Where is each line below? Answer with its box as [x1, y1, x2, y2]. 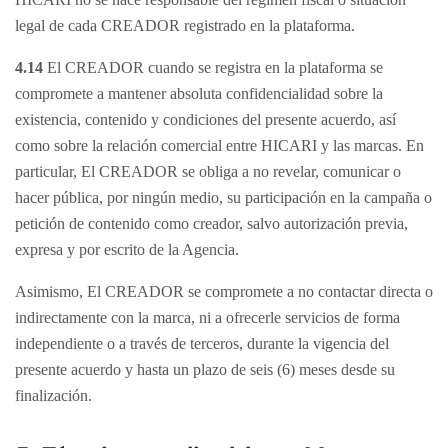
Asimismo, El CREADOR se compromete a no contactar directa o [15, 283, 433, 300]
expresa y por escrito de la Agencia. [15, 241, 239, 258]
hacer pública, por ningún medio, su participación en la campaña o [15, 189, 432, 206]
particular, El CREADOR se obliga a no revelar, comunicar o [15, 163, 401, 180]
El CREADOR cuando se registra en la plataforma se [43, 59, 383, 76]
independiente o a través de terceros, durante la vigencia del [15, 335, 389, 352]
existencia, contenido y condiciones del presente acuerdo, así [15, 111, 396, 128]
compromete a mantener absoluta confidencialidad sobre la [15, 85, 383, 102]
